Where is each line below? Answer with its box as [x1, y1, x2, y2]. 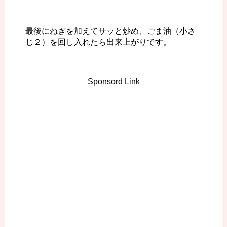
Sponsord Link [87, 77, 140, 86]
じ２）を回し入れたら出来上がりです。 [25, 37, 171, 47]
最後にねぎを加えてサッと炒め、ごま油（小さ [25, 27, 196, 36]
